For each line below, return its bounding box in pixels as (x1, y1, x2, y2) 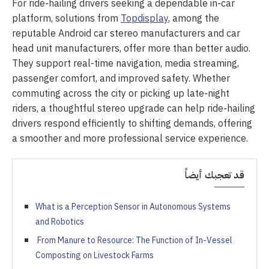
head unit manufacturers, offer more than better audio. (12, 41, 250, 56)
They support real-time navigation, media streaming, (12, 56, 239, 71)
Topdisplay (121, 11, 168, 26)
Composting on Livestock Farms (35, 249, 154, 262)
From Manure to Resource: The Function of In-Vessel (35, 234, 232, 247)
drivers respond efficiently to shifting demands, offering (12, 116, 252, 131)
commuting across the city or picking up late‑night (12, 86, 229, 101)
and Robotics (35, 215, 84, 228)
